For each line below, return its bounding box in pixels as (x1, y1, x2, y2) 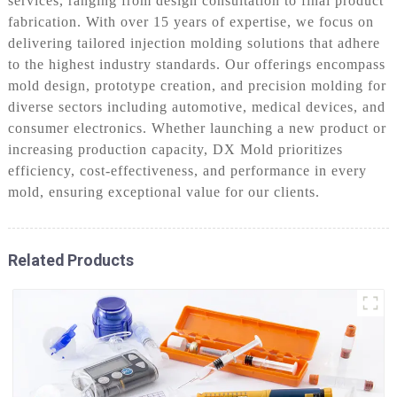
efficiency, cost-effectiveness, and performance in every (7, 162, 367, 178)
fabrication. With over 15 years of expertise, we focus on (7, 13, 374, 29)
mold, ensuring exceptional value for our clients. (7, 183, 320, 199)
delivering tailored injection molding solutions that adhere (7, 35, 380, 51)
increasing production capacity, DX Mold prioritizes (7, 141, 343, 157)
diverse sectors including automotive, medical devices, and (7, 98, 385, 114)
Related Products (7, 250, 134, 269)
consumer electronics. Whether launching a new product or (7, 120, 386, 136)
